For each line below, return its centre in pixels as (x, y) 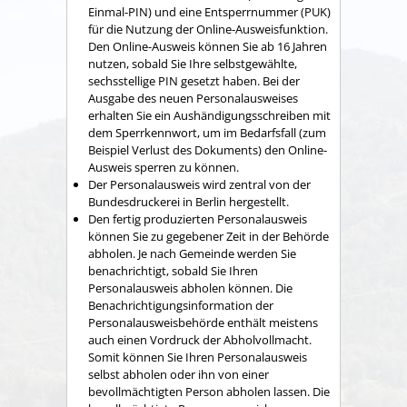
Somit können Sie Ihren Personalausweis (198, 357)
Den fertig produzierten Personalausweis (198, 218)
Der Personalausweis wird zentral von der (199, 184)
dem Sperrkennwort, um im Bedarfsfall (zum (207, 132)
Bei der (281, 80)
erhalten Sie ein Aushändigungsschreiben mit (209, 115)
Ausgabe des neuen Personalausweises (193, 98)
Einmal (106, 11)
